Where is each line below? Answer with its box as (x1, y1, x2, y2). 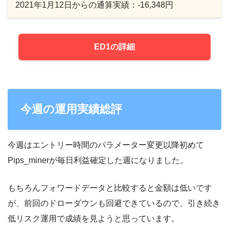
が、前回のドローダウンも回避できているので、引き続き (8, 199, 220, 208)
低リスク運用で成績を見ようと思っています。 (8, 214, 179, 223)
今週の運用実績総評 (20, 103, 122, 116)
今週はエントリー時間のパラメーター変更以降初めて (8, 141, 204, 150)
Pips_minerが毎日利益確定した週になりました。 (8, 156, 188, 165)
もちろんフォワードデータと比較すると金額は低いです (8, 184, 212, 193)
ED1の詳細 (94, 42, 135, 51)
